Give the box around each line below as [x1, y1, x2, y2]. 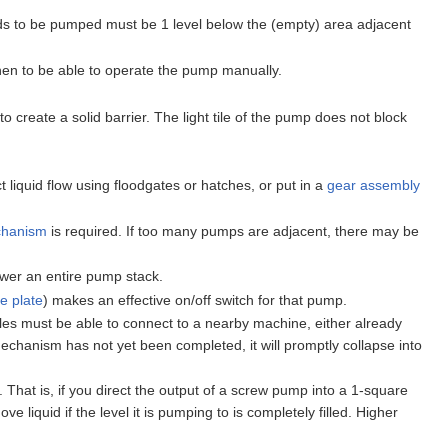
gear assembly [327, 177, 421, 194]
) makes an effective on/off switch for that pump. [43, 291, 348, 308]
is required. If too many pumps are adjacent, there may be [47, 222, 420, 239]
